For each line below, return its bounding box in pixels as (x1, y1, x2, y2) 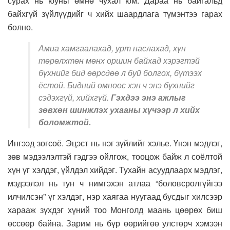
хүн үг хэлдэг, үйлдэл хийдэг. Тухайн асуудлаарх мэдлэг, (8, 164, 222, 176)
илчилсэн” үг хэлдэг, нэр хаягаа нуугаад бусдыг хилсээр (8, 190, 222, 203)
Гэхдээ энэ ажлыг (111, 91, 186, 104)
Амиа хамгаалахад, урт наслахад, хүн (39, 42, 186, 54)
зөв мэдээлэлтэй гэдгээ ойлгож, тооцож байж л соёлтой (8, 150, 222, 163)
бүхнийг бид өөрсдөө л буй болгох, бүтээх (39, 67, 202, 79)
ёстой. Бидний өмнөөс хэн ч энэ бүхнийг (39, 79, 195, 91)
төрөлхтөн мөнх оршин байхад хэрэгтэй (39, 54, 200, 67)
